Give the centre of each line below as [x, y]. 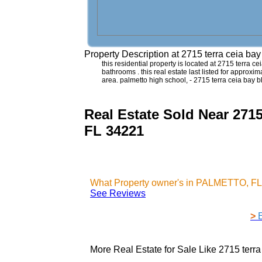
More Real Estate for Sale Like [154, 249]
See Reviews [118, 193]
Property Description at [133, 54]
